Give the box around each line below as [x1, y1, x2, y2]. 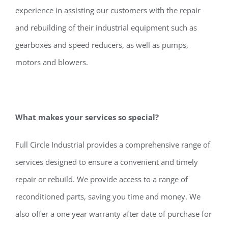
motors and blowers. [15, 56, 88, 67]
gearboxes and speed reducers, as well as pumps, [15, 39, 188, 50]
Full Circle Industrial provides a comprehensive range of [15, 139, 210, 150]
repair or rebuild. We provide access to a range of [15, 174, 188, 184]
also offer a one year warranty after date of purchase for [15, 208, 212, 219]
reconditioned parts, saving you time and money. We [15, 191, 201, 202]
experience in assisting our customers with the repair [15, 5, 201, 15]
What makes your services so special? [15, 111, 159, 122]
